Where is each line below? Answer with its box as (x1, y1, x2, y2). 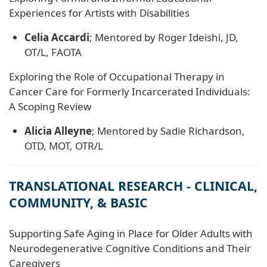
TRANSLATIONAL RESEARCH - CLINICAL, (9, 177, 257, 195)
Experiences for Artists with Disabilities (9, 6, 190, 20)
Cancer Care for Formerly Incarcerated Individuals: (9, 85, 250, 99)
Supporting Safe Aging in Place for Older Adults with (9, 226, 253, 241)
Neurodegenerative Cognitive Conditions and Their (9, 241, 251, 256)
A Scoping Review (9, 100, 91, 114)
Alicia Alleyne (24, 124, 92, 138)
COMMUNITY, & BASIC (9, 194, 148, 212)
